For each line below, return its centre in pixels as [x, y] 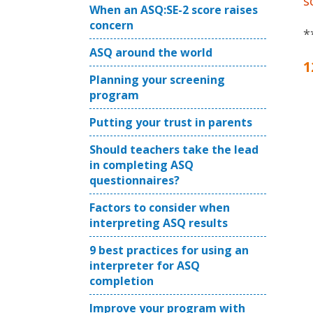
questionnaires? [134, 180]
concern [111, 25]
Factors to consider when [160, 208]
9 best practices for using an [169, 250]
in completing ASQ [141, 165]
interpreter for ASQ [145, 265]
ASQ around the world [151, 52]
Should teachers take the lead [174, 150]
